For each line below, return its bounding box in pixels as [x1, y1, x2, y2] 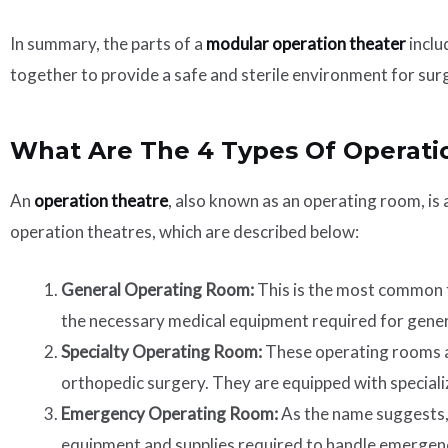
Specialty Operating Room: [61, 341, 262, 363]
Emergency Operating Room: [61, 403, 278, 425]
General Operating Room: [61, 279, 254, 301]
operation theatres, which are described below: [10, 221, 359, 243]
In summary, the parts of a [10, 33, 206, 55]
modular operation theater [206, 33, 406, 55]
